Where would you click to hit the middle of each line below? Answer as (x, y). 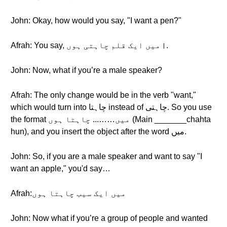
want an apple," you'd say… (61, 168)
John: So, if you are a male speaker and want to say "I (106, 156)
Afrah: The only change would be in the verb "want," (103, 95)
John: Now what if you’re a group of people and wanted (109, 218)
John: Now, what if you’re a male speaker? (86, 70)
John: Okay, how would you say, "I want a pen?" (96, 21)
